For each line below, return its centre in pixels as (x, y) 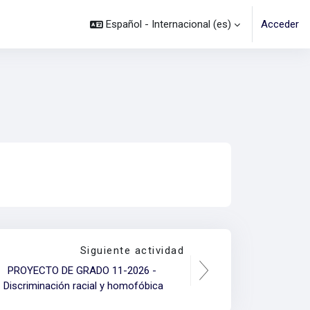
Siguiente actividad (132, 250)
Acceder (280, 24)
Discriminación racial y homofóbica (84, 286)
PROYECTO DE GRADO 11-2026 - (82, 271)
